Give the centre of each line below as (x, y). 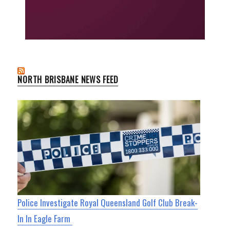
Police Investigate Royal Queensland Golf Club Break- (108, 203)
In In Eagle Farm (45, 219)
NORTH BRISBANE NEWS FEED (68, 79)
